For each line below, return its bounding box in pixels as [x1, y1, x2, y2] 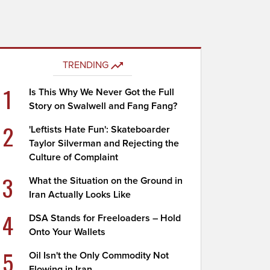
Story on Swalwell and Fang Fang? [29, 100, 178, 112]
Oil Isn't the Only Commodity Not [29, 250, 169, 262]
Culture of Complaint [29, 151, 119, 163]
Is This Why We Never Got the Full [29, 86, 175, 98]
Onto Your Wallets [29, 226, 106, 238]
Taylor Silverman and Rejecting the [29, 137, 180, 149]
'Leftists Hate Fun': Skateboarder [29, 124, 171, 136]
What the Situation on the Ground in [29, 175, 183, 187]
